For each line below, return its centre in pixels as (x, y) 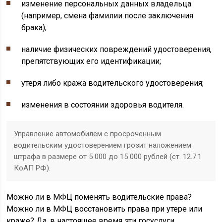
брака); (34, 28)
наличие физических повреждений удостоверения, (117, 49)
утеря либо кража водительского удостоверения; (113, 83)
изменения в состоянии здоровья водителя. (103, 105)
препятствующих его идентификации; (91, 61)
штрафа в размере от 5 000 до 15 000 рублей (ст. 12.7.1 (108, 157)
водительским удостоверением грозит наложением (103, 145)
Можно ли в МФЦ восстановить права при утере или (105, 209)
